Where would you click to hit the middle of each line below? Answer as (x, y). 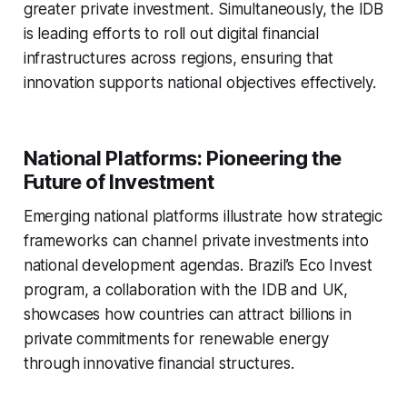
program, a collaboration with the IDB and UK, (186, 289)
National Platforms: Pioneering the (182, 158)
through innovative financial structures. (159, 363)
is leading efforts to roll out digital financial (171, 33)
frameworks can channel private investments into (196, 240)
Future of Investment (119, 181)
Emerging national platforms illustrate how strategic (203, 216)
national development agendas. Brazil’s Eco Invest (198, 265)
